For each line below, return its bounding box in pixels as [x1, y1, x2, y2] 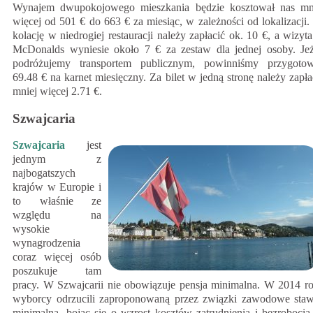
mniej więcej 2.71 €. [13, 85, 102, 97]
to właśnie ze [13, 195, 101, 208]
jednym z [13, 153, 101, 166]
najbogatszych [13, 167, 75, 180]
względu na [13, 209, 101, 221]
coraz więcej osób [13, 251, 101, 263]
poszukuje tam [13, 265, 101, 277]
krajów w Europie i [13, 181, 101, 194]
